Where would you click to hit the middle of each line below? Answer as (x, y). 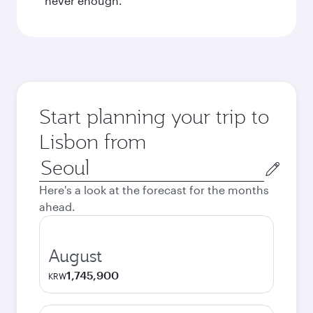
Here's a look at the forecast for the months (154, 190)
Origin (55, 162)
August (75, 256)
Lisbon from (93, 141)
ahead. (57, 206)
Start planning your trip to (154, 116)
